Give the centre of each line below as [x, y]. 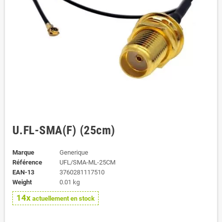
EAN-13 [23, 172]
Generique [74, 152]
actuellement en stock [63, 198]
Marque [23, 152]
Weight [22, 182]
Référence [27, 162]
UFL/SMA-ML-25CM [87, 162]
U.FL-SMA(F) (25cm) [64, 130]
